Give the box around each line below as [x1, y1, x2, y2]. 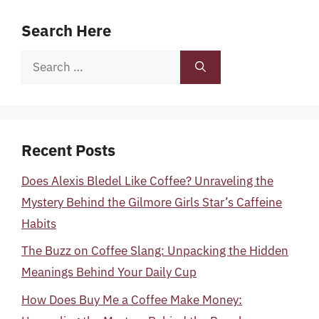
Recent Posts [21, 139, 115, 160]
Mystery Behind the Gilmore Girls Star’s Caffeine [21, 194, 282, 210]
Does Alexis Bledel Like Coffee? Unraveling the [21, 172, 273, 189]
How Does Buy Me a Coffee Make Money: [21, 291, 242, 308]
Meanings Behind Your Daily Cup [21, 264, 197, 280]
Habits [21, 215, 56, 231]
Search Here [21, 19, 111, 41]
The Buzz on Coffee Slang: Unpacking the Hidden [21, 243, 288, 258]
